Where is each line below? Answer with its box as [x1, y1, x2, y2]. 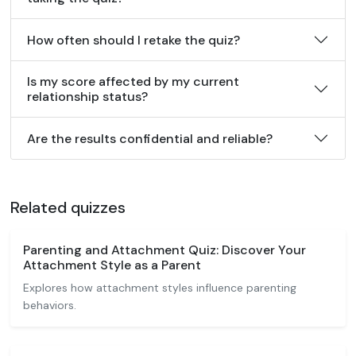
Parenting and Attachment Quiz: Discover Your [23, 242, 306, 258]
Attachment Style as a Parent [23, 257, 201, 273]
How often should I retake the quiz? [27, 31, 240, 48]
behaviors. [23, 298, 76, 312]
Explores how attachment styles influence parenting [23, 281, 296, 295]
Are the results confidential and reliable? [27, 130, 273, 147]
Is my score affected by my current [27, 73, 239, 90]
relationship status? [27, 88, 148, 105]
